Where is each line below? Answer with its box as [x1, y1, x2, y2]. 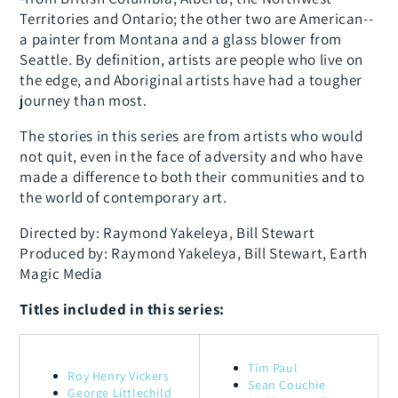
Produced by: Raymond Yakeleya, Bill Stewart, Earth [20, 243, 368, 264]
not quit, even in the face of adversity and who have [20, 147, 363, 167]
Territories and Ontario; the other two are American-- [20, 9, 374, 29]
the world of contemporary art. [20, 187, 227, 208]
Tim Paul [248, 360, 298, 377]
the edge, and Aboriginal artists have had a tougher [20, 70, 363, 91]
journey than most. [20, 91, 147, 111]
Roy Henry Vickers [68, 368, 170, 385]
